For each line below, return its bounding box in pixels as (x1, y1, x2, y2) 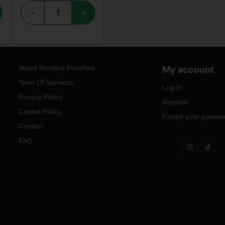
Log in (162, 83, 182, 92)
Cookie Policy (18, 107, 61, 116)
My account (162, 64, 214, 75)
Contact (18, 122, 43, 131)
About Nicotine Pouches (18, 64, 94, 72)
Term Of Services (18, 78, 73, 87)
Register (162, 98, 189, 106)
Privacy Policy (18, 93, 62, 101)
